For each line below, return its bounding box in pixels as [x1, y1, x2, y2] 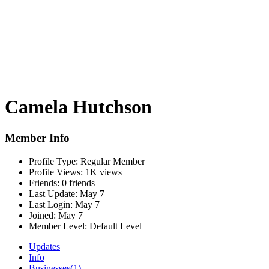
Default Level [87, 220, 142, 231]
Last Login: [29, 199, 73, 210]
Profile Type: [29, 156, 78, 166]
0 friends [59, 177, 95, 188]
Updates [29, 241, 60, 252]
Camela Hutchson [5, 96, 152, 118]
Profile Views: [29, 166, 83, 177]
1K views [83, 166, 122, 177]
